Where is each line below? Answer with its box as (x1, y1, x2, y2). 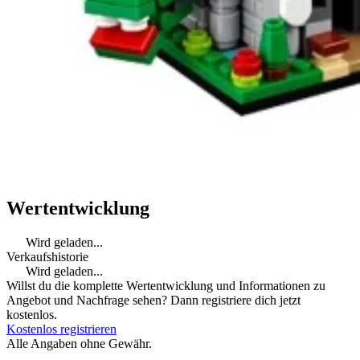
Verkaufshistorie (6, 249, 88, 264)
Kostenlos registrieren (6, 321, 117, 336)
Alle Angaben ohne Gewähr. (6, 336, 152, 350)
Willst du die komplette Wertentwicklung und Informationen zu (6, 278, 325, 292)
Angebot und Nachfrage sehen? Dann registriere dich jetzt (6, 292, 301, 307)
